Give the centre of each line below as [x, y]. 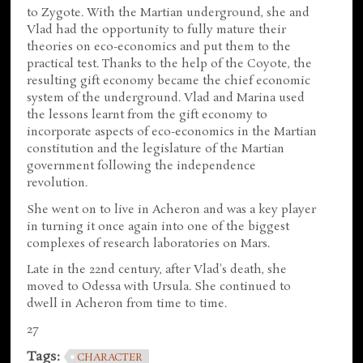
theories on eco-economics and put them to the [159, 47]
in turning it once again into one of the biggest [158, 226]
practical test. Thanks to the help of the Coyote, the [170, 64]
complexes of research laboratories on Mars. [149, 243]
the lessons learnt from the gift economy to [147, 115]
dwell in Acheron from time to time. [127, 303]
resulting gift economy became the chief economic [169, 81]
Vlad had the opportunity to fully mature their [157, 30]
